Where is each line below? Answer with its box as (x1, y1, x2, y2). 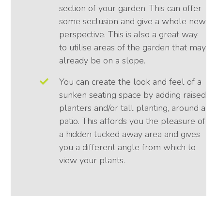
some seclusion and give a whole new (59, 15, 206, 28)
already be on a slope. (59, 55, 146, 67)
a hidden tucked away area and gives (59, 128, 201, 140)
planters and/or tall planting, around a (59, 102, 206, 114)
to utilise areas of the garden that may (59, 42, 206, 54)
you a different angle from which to (59, 141, 196, 154)
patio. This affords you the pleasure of (59, 115, 206, 127)
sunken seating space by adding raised (59, 89, 206, 101)
